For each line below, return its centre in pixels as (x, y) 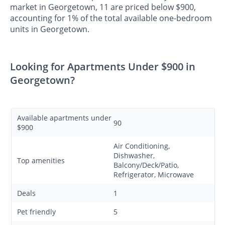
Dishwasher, (134, 156)
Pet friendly (36, 212)
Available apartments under (64, 118)
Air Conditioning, (142, 146)
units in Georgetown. (50, 29)
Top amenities (41, 160)
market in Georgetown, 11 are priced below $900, (103, 7)
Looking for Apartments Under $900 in (103, 67)
